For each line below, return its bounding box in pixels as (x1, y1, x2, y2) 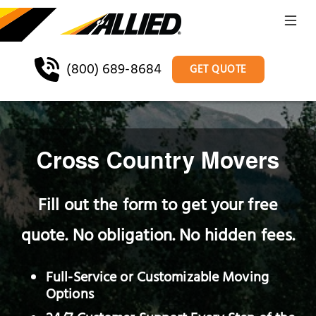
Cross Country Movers (36, 143, 280, 176)
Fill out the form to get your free (38, 191, 278, 224)
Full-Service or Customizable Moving (46, 266, 269, 293)
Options (46, 283, 94, 310)
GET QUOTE (190, 60, 247, 81)
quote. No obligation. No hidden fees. (20, 221, 296, 255)
